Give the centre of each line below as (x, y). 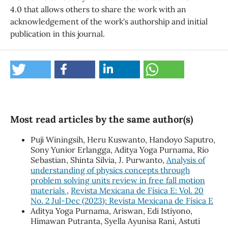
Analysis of (186, 160)
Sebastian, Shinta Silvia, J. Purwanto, (98, 160)
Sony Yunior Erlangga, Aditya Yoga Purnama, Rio (119, 150)
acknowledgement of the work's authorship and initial (109, 22)
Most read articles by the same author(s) (101, 119)
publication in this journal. (57, 34)
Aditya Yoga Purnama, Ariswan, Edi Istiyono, (111, 211)
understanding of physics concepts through (110, 170)
